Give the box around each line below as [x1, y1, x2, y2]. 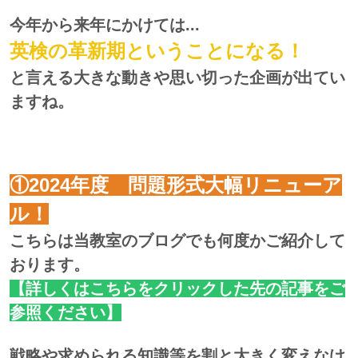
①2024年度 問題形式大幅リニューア [10, 174, 342, 196]
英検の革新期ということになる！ [10, 40, 304, 62]
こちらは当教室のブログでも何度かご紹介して [10, 232, 345, 249]
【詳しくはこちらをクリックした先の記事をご [10, 280, 345, 297]
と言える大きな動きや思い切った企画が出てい [10, 69, 345, 86]
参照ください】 [10, 304, 121, 321]
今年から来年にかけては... [10, 16, 200, 34]
